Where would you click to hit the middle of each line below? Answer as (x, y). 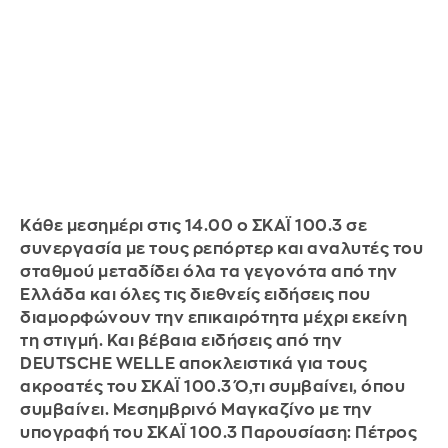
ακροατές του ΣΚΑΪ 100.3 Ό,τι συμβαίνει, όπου (212, 387)
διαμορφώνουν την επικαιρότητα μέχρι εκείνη (213, 318)
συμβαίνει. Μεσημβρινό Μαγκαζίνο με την (196, 410)
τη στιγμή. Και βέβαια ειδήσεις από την (181, 341)
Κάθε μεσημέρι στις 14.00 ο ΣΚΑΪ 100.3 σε (193, 226)
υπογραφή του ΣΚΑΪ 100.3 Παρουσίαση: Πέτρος (218, 433)
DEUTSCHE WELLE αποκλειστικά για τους (193, 364)
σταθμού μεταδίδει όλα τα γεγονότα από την (209, 272)
